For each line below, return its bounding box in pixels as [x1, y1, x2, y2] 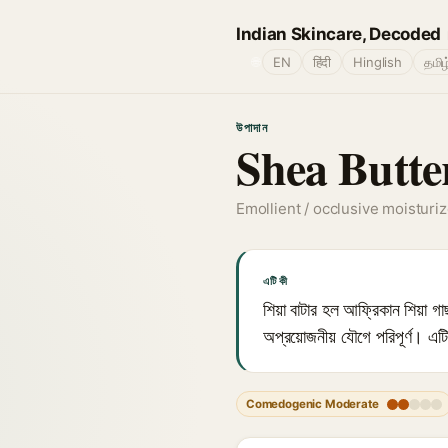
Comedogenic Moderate [246, 397, 379, 411]
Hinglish [353, 54, 402, 70]
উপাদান [236, 120, 269, 135]
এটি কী [263, 274, 288, 288]
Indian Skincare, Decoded [236, 23, 441, 44]
